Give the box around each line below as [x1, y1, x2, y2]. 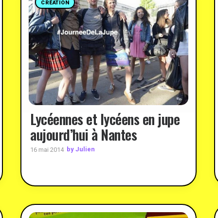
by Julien [67, 145, 95, 153]
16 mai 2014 [30, 145, 64, 153]
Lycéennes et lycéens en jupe [30, 109, 180, 129]
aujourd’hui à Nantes [30, 124, 137, 145]
